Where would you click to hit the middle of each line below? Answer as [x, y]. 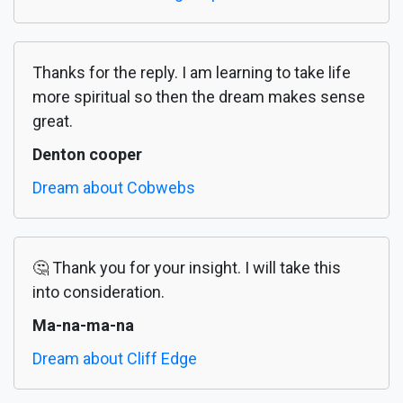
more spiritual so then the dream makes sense [199, 97]
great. [53, 121]
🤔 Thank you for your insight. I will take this [187, 268]
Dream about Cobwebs [114, 188]
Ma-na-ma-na [83, 326]
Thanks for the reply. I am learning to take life [192, 73]
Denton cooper [87, 155]
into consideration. [99, 292]
